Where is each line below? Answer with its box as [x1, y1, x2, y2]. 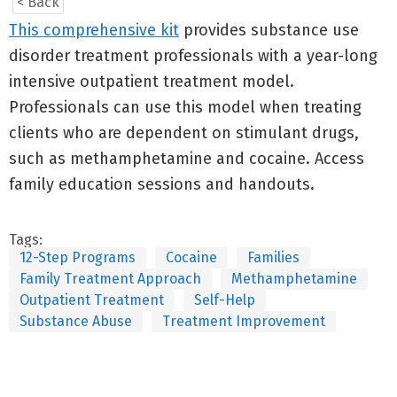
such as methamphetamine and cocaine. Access [9, 149, 364, 168]
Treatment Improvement [162, 313, 325, 330]
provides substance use [179, 20, 359, 40]
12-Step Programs [19, 249, 136, 266]
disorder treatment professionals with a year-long [9, 46, 378, 66]
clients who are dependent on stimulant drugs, [9, 123, 359, 143]
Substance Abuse [19, 313, 132, 330]
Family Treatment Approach [19, 270, 201, 287]
